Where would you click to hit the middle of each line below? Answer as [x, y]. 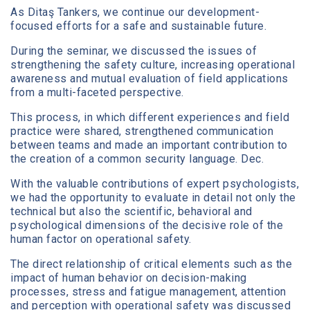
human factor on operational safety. [101, 239]
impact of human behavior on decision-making [129, 278]
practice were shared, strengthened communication [142, 131]
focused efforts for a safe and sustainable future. [138, 26]
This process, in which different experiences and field [150, 118]
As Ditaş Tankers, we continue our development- [135, 12]
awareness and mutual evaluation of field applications [149, 79]
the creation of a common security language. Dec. [137, 159]
